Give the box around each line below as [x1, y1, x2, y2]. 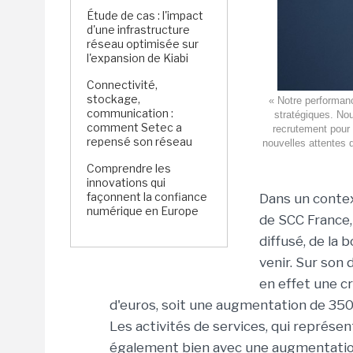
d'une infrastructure [87, 23, 190, 36]
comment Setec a [87, 121, 182, 134]
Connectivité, [87, 78, 158, 91]
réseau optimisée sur [87, 37, 199, 50]
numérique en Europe [87, 204, 199, 217]
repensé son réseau [87, 135, 192, 148]
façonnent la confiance [87, 190, 207, 203]
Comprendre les [87, 162, 171, 175]
